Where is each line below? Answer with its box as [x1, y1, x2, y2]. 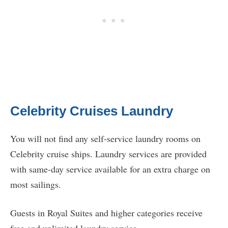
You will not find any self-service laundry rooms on [10, 132, 201, 145]
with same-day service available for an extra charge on [10, 163, 210, 176]
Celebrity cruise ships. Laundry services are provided [10, 148, 207, 160]
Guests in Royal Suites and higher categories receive [10, 207, 203, 219]
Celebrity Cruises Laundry [10, 103, 173, 119]
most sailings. [10, 178, 61, 191]
